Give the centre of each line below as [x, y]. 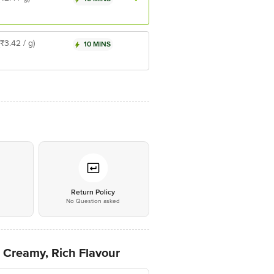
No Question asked [93, 201]
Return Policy [93, 192]
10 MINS [97, 44]
